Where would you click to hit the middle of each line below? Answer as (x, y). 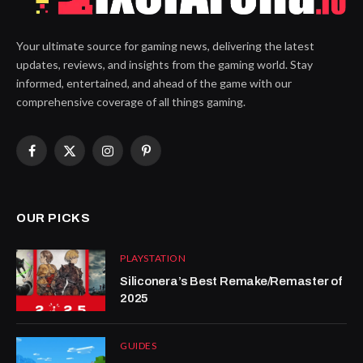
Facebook (55, 158)
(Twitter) (91, 175)
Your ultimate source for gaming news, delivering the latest (165, 46)
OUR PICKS (53, 218)
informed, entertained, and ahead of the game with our (154, 83)
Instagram (132, 158)
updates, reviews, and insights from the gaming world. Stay (164, 65)
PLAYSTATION (153, 258)
